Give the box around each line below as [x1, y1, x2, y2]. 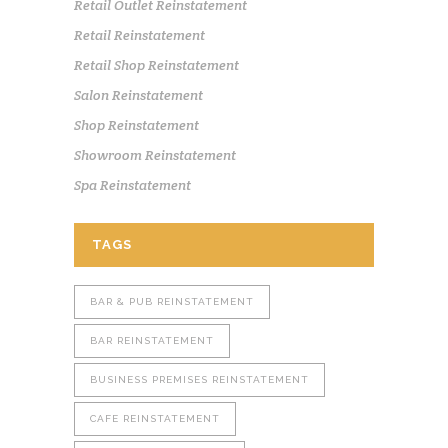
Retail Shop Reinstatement [74, 55, 239, 74]
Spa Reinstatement [74, 175, 191, 194]
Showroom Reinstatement [74, 145, 236, 164]
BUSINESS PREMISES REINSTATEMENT [90, 373, 309, 385]
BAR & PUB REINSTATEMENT [90, 295, 254, 307]
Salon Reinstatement [74, 85, 203, 104]
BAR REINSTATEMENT [90, 334, 214, 346]
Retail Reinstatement [74, 25, 205, 44]
